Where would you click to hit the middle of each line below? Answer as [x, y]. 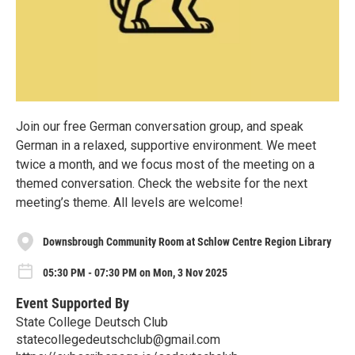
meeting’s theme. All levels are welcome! [130, 202]
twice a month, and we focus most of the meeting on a [165, 164]
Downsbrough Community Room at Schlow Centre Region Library [187, 241]
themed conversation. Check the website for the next [162, 183]
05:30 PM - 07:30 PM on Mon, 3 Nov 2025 [135, 272]
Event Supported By [73, 303]
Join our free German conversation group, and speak [160, 126]
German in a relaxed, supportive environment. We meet [166, 145]
